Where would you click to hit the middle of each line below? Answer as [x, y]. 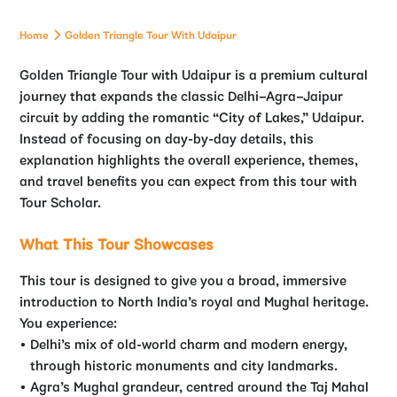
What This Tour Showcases [117, 246]
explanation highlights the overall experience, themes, [189, 162]
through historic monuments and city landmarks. [184, 367]
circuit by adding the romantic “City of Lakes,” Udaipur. [192, 119]
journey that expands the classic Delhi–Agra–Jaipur [182, 98]
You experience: [69, 325]
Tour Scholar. [61, 204]
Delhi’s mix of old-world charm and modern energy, [189, 346]
